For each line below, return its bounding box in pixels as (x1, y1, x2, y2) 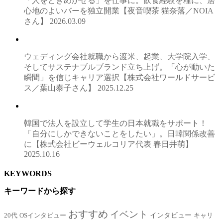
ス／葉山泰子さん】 (24, 83, 98, 92)
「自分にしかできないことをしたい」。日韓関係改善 (24, 129, 215, 138)
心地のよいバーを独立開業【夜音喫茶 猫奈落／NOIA (24, 6, 214, 15)
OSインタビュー (19, 212, 66, 220)
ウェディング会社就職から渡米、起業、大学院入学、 (24, 52, 215, 61)
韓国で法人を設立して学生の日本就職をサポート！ (24, 118, 207, 127)
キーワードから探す (4, 186, 76, 195)
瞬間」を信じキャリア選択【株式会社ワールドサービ (24, 73, 215, 82)
